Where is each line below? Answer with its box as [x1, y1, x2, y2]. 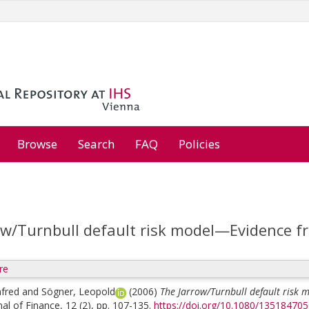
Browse [17, 136, 57, 152]
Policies [179, 136, 220, 152]
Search [78, 136, 114, 152]
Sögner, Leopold [41, 285, 115, 298]
